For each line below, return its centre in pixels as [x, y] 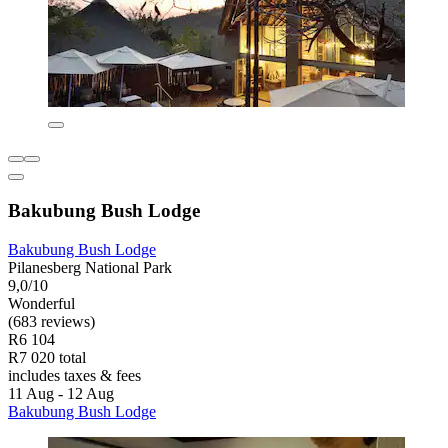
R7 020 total [47, 357]
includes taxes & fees [74, 375]
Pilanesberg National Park [90, 267]
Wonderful [41, 303]
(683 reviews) [51, 321]
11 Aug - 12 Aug [61, 393]
